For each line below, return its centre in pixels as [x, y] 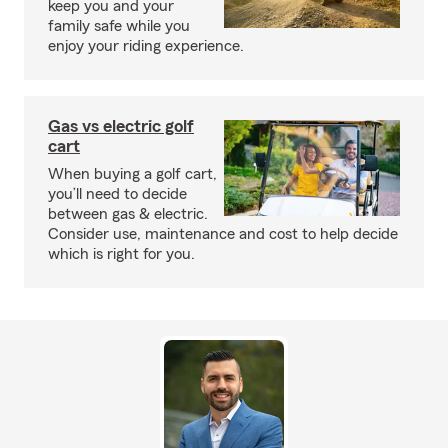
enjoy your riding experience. [146, 46]
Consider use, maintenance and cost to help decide [223, 234]
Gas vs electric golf [121, 126]
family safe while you [119, 26]
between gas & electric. [128, 214]
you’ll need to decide [117, 194]
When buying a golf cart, [132, 174]
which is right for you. [121, 254]
